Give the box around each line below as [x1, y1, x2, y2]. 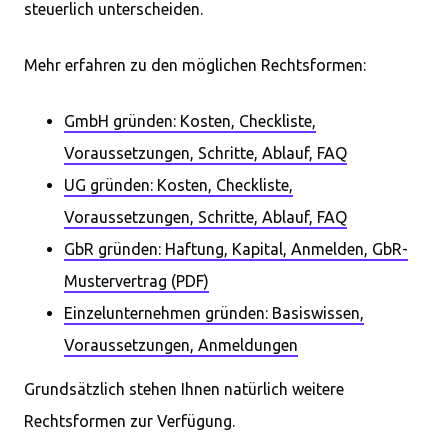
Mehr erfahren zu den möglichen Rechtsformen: [24, 56, 366, 74]
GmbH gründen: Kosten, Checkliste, [64, 112, 316, 130]
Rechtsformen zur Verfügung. [24, 412, 235, 430]
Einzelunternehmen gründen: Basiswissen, [64, 304, 364, 322]
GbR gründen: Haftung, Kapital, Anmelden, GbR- [64, 240, 408, 258]
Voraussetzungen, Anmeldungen [64, 336, 298, 354]
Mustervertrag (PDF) [64, 272, 209, 290]
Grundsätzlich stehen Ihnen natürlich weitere [24, 380, 344, 398]
